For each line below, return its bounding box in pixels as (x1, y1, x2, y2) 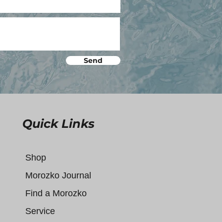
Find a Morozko (25, 188, 87, 199)
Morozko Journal (25, 170, 91, 181)
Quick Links (22, 116, 95, 131)
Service (25, 206, 55, 217)
